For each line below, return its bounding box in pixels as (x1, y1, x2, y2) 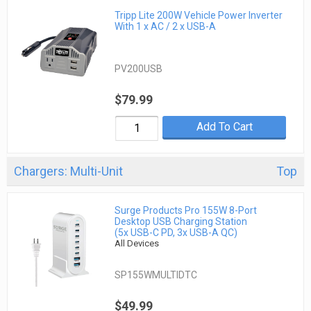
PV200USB (115, 63, 163, 75)
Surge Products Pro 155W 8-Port (115, 205, 258, 217)
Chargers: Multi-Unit (14, 164, 123, 179)
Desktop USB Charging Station (115, 216, 248, 228)
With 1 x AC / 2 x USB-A (115, 21, 217, 33)
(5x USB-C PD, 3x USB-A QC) (115, 227, 238, 239)
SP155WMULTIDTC (115, 269, 198, 281)
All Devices (115, 238, 160, 249)
